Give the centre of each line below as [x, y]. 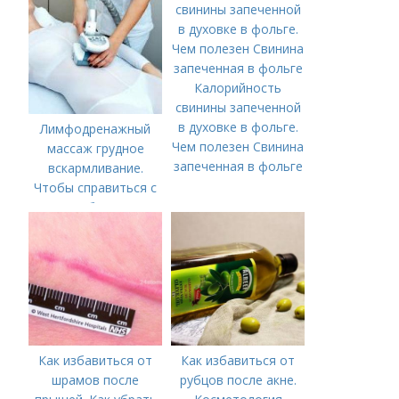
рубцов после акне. [238, 379]
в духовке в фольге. [238, 126]
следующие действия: [95, 265]
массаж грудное [95, 148]
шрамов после [96, 379]
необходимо [95, 226]
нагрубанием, [96, 207]
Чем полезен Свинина [238, 146]
